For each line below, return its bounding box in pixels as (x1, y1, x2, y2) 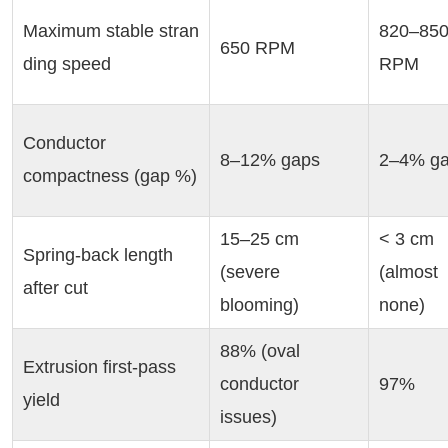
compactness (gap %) (23, 166, 197, 186)
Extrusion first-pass (23, 357, 176, 377)
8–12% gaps (220, 150, 320, 170)
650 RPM (220, 38, 295, 58)
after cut (23, 278, 88, 298)
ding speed (23, 54, 111, 74)
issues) (220, 407, 277, 427)
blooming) (220, 295, 299, 315)
